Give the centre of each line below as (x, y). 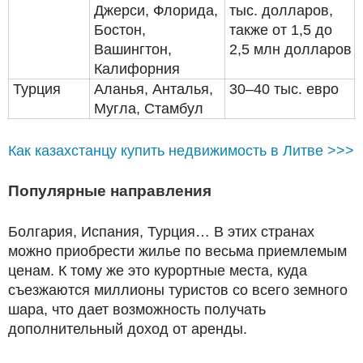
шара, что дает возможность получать (137, 309)
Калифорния (137, 68)
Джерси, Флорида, (156, 10)
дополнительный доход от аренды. (128, 329)
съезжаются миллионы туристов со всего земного (178, 290)
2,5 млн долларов (290, 49)
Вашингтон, (133, 49)
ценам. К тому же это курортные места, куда (158, 270)
